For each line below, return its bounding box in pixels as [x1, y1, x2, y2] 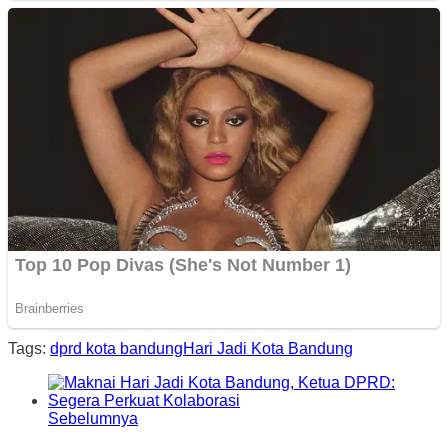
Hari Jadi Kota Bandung [183, 340, 353, 358]
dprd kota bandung [50, 340, 183, 358]
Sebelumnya [48, 410, 138, 428]
